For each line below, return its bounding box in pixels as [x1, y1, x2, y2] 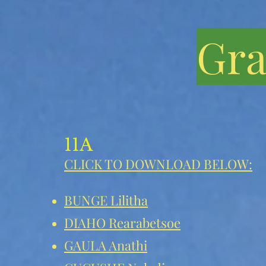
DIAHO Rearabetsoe [64, 214, 180, 232]
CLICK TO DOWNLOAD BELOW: [64, 155, 252, 173]
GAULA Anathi [64, 236, 147, 254]
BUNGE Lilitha [64, 191, 148, 209]
